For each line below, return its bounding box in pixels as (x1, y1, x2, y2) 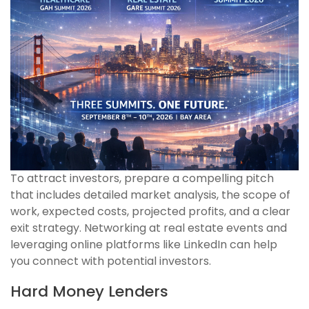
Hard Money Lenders (10, 281, 168, 303)
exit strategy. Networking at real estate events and (10, 220, 287, 237)
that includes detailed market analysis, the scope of (10, 187, 290, 203)
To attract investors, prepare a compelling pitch (10, 170, 274, 187)
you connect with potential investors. (10, 253, 211, 270)
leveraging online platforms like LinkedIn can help (10, 237, 277, 253)
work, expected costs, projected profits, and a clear (10, 203, 290, 220)
